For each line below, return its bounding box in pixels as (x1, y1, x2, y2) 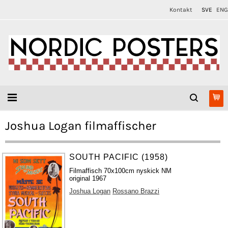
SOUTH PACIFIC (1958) (69, 153, 168, 161)
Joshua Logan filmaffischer (5, 119, 156, 133)
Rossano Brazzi (112, 187, 160, 195)
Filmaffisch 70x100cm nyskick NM (69, 167, 172, 175)
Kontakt (169, 6, 192, 13)
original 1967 (69, 175, 107, 182)
